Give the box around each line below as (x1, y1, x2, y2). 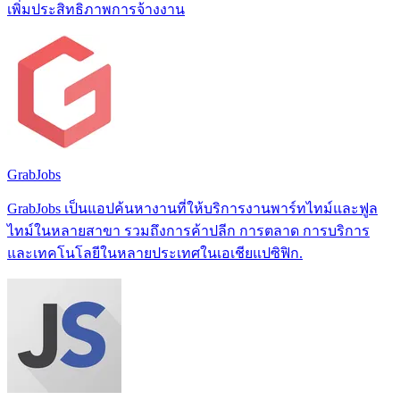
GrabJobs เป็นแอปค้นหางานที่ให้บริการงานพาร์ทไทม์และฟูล (7, 200, 378, 216)
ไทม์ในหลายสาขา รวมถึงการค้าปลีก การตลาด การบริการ (7, 222, 370, 238)
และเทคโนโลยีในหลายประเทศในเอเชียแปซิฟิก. (7, 245, 303, 261)
